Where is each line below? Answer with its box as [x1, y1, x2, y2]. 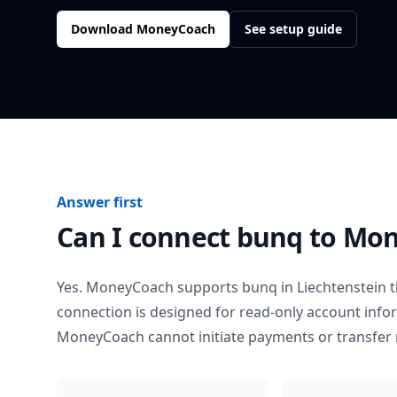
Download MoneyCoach [71, 20, 215, 37]
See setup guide [245, 20, 342, 37]
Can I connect [57, 219, 237, 255]
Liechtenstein [297, 277, 386, 297]
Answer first [57, 192, 143, 212]
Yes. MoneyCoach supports [57, 277, 242, 297]
